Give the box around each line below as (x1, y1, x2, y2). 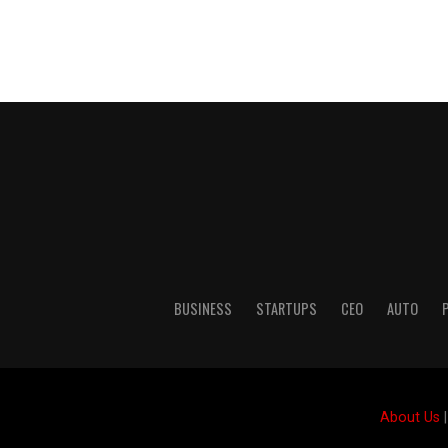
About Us (379, 408, 440, 426)
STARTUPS (255, 297, 317, 319)
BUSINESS (173, 297, 232, 319)
